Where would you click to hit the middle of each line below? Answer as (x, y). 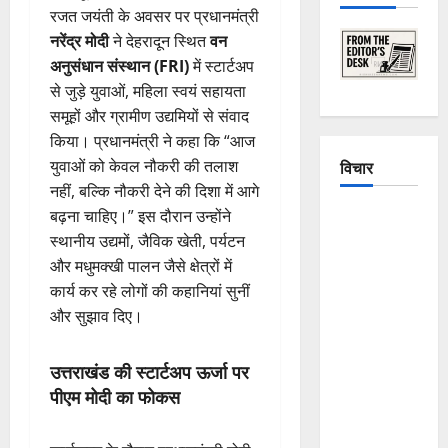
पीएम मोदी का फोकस (115, 395)
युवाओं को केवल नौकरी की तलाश (144, 165)
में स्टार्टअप (221, 65)
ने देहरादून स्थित (159, 40)
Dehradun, (372, 393)
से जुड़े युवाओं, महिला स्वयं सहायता (148, 90)
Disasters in (378, 368)
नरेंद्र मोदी (79, 40)
